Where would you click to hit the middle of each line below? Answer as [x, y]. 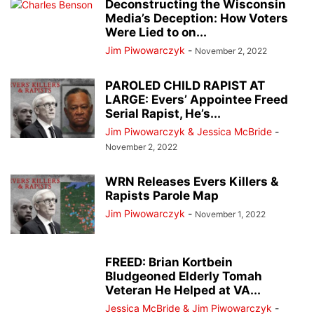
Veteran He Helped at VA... [183, 291]
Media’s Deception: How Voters [197, 19]
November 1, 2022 [230, 214]
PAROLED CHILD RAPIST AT [185, 86]
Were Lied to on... [156, 33]
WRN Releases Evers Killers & [192, 182]
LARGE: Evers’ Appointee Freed [197, 100]
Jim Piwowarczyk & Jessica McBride [189, 132]
